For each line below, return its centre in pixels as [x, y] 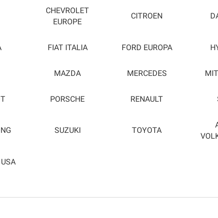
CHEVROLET [67, 10]
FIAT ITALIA [67, 47]
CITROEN [147, 16]
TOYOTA [147, 131]
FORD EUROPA [147, 47]
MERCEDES [147, 73]
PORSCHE [67, 99]
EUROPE [67, 22]
